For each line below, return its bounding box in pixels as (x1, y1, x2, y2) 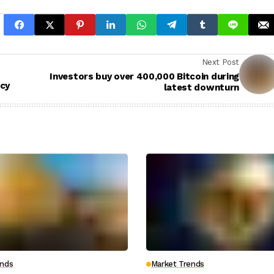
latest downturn (163, 81, 239, 93)
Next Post (201, 57, 239, 67)
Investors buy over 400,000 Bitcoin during (50, 70, 239, 82)
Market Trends (150, 259, 204, 269)
